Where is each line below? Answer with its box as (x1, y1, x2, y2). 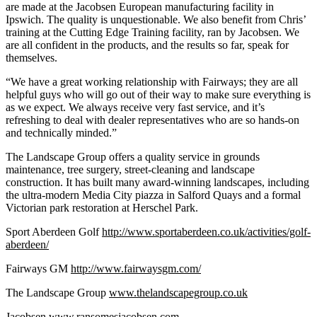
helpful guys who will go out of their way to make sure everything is (6, 88, 311, 100)
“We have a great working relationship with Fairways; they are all (6, 75, 298, 88)
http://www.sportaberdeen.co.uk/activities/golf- (102, 225, 311, 238)
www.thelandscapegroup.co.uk (109, 286, 248, 299)
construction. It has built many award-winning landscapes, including (6, 175, 309, 188)
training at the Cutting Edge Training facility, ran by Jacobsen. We (6, 25, 299, 38)
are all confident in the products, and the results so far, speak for (6, 38, 289, 51)
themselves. (6, 51, 57, 64)
